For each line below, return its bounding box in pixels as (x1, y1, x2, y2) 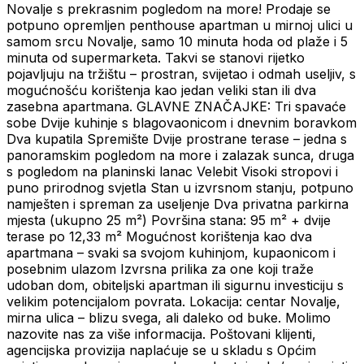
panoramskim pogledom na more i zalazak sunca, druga (6, 147, 354, 164)
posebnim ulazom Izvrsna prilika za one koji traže (6, 261, 314, 278)
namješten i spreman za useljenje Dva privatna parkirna (6, 196, 349, 213)
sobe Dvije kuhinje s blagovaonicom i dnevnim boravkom (6, 115, 357, 132)
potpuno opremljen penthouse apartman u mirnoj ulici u (6, 17, 353, 34)
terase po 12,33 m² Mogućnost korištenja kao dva (6, 228, 312, 245)
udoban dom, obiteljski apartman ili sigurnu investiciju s (6, 277, 344, 294)
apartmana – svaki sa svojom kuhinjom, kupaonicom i (6, 245, 336, 262)
